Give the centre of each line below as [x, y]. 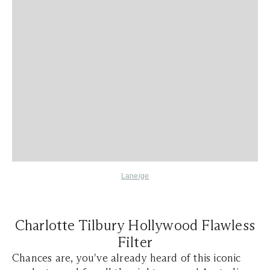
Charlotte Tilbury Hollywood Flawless [135, 225]
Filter [135, 242]
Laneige [135, 176]
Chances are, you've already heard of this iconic [127, 258]
